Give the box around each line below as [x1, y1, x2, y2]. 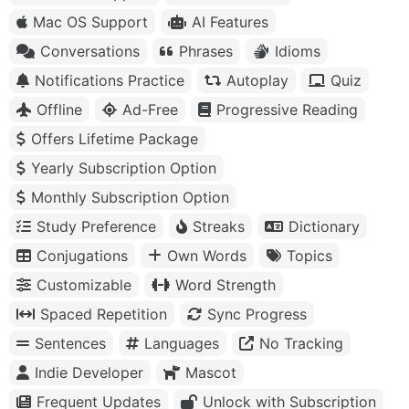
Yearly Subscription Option [31, 158, 216, 177]
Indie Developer [35, 362, 143, 382]
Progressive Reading [216, 100, 358, 119]
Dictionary [288, 216, 360, 236]
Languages [144, 333, 219, 352]
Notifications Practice [35, 70, 184, 89]
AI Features [192, 12, 268, 31]
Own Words [167, 246, 246, 265]
